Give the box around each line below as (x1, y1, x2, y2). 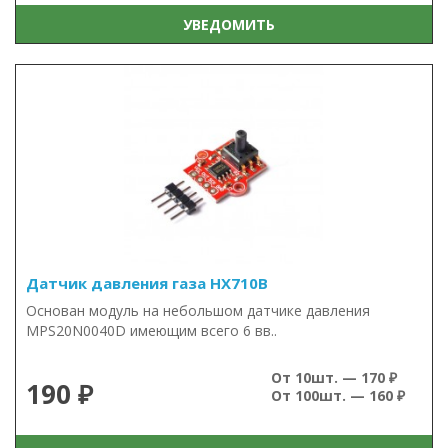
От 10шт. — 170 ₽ (271, 368, 397, 387)
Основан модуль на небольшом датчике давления (26, 301, 370, 320)
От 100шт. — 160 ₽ (271, 386, 405, 405)
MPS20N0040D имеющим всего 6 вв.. (26, 321, 277, 340)
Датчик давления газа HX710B (26, 273, 268, 293)
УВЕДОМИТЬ (174, 14, 275, 34)
